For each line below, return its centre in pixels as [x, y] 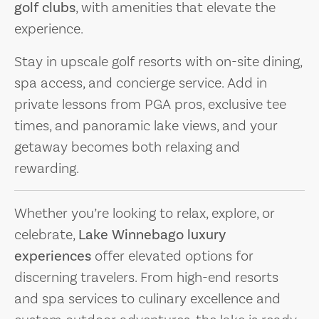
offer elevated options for [172, 255]
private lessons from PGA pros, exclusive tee [150, 104]
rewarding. [47, 168]
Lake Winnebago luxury [152, 234]
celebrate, [46, 234]
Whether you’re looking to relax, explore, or [145, 213]
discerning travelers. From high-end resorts [146, 277]
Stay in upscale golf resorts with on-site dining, [158, 61]
